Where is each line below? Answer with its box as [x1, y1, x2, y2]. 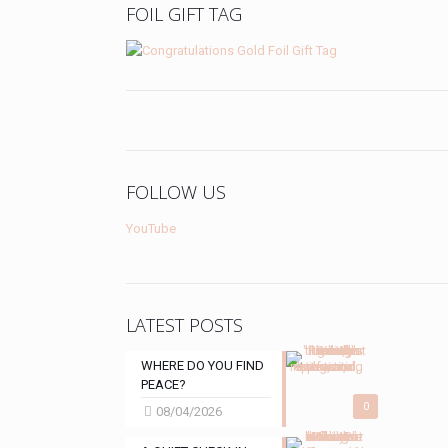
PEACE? [141, 376, 187, 392]
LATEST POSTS [126, 312, 244, 337]
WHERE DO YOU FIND [141, 357, 265, 373]
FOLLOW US [126, 179, 227, 204]
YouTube [126, 220, 177, 236]
